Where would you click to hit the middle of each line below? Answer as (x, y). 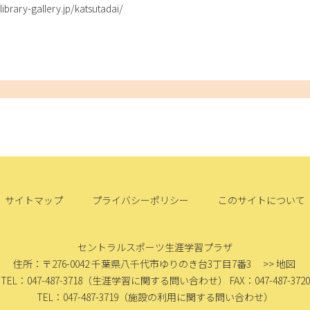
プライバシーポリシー (140, 200)
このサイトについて (262, 200)
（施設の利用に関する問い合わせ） (196, 297)
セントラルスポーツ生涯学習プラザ (155, 247)
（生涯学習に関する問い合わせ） (156, 280)
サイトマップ (34, 200)
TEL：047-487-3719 (77, 297)
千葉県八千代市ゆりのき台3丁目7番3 (176, 263)
